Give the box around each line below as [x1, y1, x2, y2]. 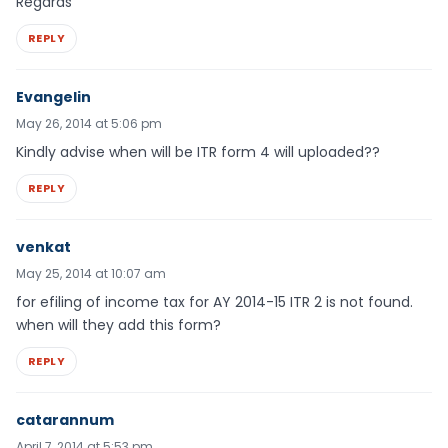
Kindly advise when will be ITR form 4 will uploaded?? [16, 141, 380, 162]
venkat [16, 236, 71, 257]
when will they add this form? [16, 314, 221, 335]
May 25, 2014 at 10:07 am [16, 264, 166, 282]
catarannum [16, 409, 114, 430]
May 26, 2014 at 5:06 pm [16, 114, 162, 132]
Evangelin [16, 86, 91, 107]
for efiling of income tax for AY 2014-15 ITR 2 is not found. [16, 291, 413, 312]
